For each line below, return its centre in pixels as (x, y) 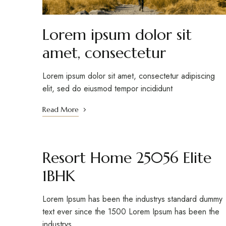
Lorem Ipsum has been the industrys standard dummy (132, 199)
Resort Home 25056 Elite (127, 157)
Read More (61, 109)
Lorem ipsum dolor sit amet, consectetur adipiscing (129, 76)
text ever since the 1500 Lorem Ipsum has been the (131, 211)
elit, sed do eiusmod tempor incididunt (107, 88)
